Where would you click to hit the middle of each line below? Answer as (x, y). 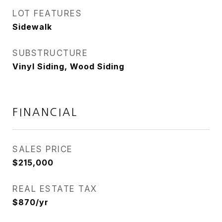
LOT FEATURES (47, 13)
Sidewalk (32, 27)
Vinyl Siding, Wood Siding (68, 66)
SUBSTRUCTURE (50, 53)
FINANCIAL (45, 112)
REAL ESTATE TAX (55, 189)
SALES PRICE (43, 149)
